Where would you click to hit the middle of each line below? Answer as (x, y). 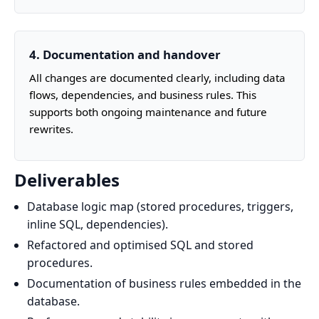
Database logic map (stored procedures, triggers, (160, 207)
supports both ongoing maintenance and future (148, 111)
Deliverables (67, 179)
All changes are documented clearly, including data (157, 77)
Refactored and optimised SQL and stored (140, 245)
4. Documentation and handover (125, 55)
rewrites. (51, 129)
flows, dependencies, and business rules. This (143, 94)
